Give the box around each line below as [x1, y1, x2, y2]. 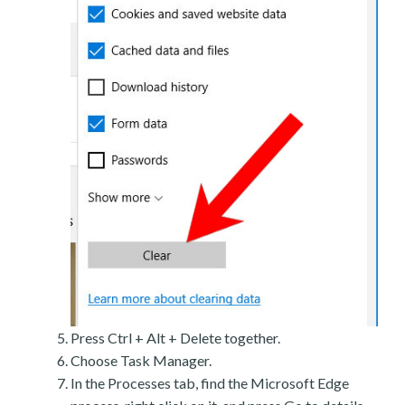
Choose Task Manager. [71, 351, 212, 369]
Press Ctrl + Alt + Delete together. [71, 328, 280, 346]
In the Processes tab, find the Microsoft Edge [71, 373, 349, 391]
